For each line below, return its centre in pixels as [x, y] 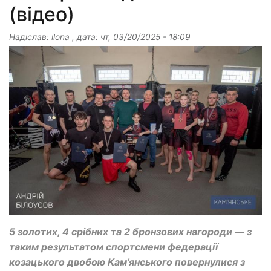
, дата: [85, 37]
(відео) [42, 15]
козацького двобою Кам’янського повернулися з [127, 262]
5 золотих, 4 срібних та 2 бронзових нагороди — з [130, 232]
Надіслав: [30, 37]
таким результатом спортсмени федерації [113, 247]
